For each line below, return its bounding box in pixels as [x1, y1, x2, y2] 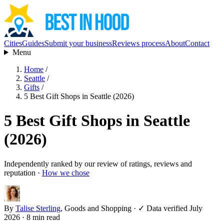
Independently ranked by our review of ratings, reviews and [4, 159, 192, 168]
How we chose [42, 168, 89, 177]
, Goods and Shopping [60, 203, 131, 212]
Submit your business [44, 39, 112, 47]
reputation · [4, 168, 42, 177]
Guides [22, 39, 44, 47]
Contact [185, 39, 209, 47]
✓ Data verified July [138, 203, 202, 212]
